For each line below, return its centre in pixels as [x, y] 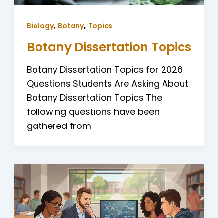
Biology [40, 26]
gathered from [59, 126]
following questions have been [93, 111]
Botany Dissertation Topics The [94, 97]
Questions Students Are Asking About [107, 83]
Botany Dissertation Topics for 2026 [104, 69]
